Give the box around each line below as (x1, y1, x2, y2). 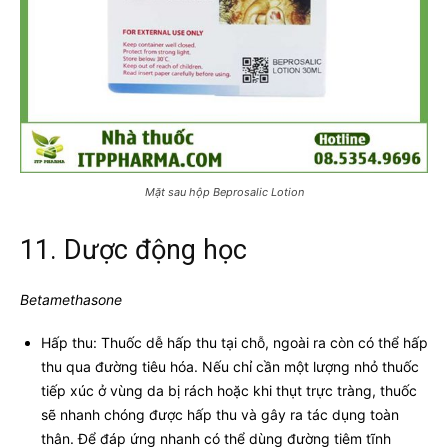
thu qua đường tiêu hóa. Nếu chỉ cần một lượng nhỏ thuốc (41, 357, 419, 375)
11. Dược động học (20, 233, 247, 266)
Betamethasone (20, 290, 126, 308)
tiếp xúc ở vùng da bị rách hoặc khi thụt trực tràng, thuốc (41, 381, 417, 399)
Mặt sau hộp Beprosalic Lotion (144, 184, 304, 199)
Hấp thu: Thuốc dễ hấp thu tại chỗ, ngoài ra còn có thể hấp (41, 333, 428, 351)
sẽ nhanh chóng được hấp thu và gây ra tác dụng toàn (41, 405, 399, 423)
